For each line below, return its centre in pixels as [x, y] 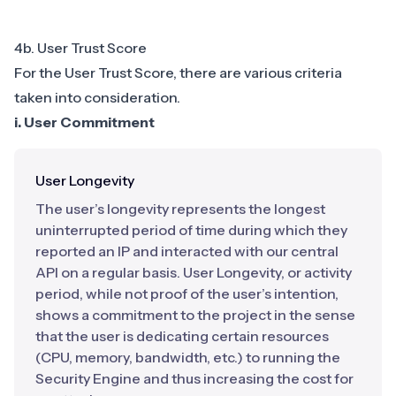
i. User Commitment [84, 122]
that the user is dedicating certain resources [182, 335]
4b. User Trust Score [80, 47]
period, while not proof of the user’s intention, [187, 293]
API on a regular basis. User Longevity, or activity [194, 272]
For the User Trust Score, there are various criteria [178, 72]
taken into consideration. [97, 97]
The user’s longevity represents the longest [180, 208]
